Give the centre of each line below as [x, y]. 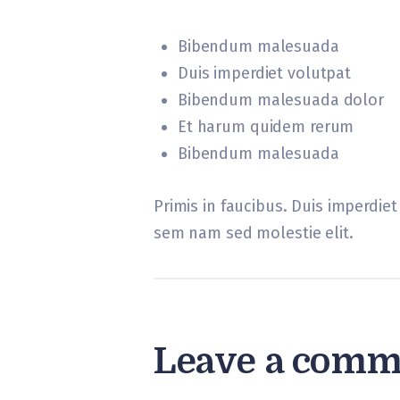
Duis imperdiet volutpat [265, 73]
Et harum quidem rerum [266, 126]
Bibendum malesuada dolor [281, 100]
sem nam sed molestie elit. [254, 233]
